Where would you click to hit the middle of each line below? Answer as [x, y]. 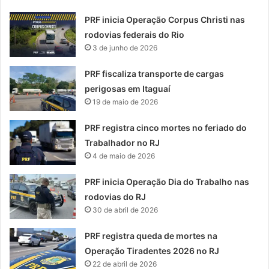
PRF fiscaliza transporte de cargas [155, 74]
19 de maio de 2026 [125, 102]
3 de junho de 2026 [125, 48]
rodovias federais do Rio [135, 35]
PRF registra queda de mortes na [151, 236]
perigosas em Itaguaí [128, 89]
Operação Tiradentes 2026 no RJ [152, 251]
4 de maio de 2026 [124, 156]
